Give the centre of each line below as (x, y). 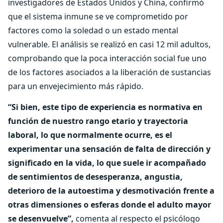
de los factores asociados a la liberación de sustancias (110, 72)
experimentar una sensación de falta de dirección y (109, 149)
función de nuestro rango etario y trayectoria (98, 121)
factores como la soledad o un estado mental (93, 30)
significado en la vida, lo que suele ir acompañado (107, 163)
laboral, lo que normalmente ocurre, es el (90, 135)
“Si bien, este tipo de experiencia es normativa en (105, 107)
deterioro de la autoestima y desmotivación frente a (111, 191)
